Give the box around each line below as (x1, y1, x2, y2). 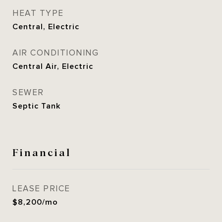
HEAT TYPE (12, 8, 64, 18)
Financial (12, 145, 71, 159)
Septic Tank (12, 102, 60, 111)
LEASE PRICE (12, 184, 70, 194)
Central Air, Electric (12, 62, 93, 71)
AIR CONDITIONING (12, 48, 99, 58)
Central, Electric (12, 22, 79, 31)
